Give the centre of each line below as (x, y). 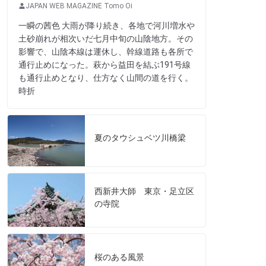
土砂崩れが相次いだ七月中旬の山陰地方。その (106, 38)
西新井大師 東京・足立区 (144, 191)
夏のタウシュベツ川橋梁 (140, 138)
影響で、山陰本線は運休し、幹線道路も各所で (106, 51)
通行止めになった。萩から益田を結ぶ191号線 (104, 64)
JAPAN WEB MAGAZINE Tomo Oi (79, 6)
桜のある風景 (119, 257)
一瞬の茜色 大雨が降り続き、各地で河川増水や (107, 25)
